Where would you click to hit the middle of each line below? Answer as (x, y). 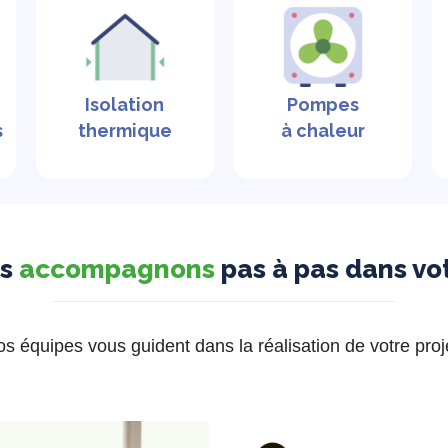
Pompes (323, 104)
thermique (124, 130)
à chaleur (323, 130)
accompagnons (117, 269)
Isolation (125, 104)
